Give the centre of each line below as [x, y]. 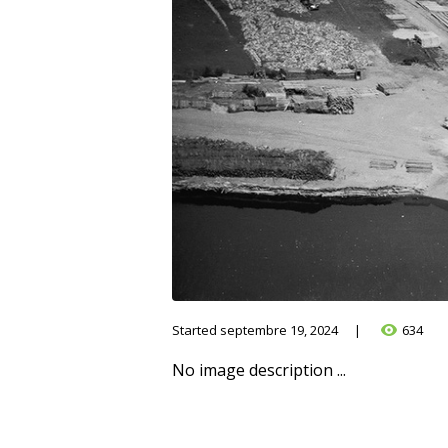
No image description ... [259, 370]
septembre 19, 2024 [279, 329]
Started [196, 329]
